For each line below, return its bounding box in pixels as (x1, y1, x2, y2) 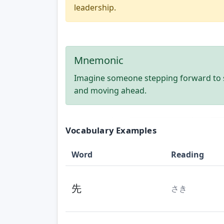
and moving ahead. (74, 84, 146, 96)
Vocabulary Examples (65, 124, 156, 136)
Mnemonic (74, 53, 123, 67)
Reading (171, 148, 204, 160)
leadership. (74, 1, 116, 13)
